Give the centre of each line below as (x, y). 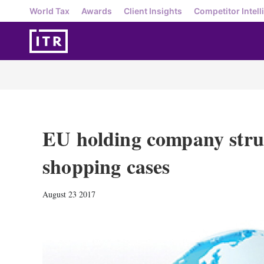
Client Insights (153, 11)
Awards (97, 11)
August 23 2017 (69, 194)
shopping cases (106, 166)
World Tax (49, 11)
